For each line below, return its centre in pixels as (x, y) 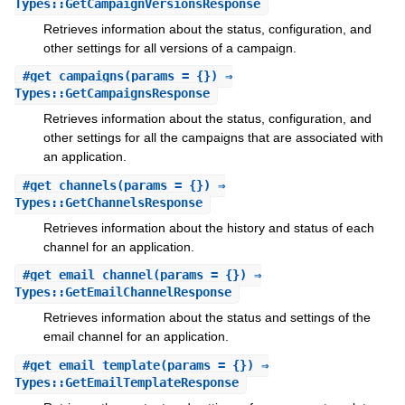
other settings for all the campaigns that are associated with (213, 138)
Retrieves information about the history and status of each (208, 227)
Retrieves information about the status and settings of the (207, 318)
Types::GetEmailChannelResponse (122, 292)
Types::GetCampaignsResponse (112, 94)
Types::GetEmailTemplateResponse (126, 382)
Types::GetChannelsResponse (108, 202)
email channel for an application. (136, 337)
